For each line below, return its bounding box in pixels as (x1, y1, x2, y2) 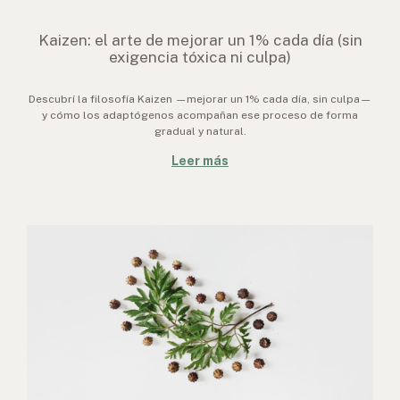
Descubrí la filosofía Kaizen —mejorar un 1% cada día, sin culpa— (29, 93, 371, 105)
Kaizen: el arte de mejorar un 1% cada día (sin (37, 31, 362, 49)
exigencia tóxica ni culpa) (109, 48, 291, 66)
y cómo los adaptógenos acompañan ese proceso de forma (42, 109, 358, 121)
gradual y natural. (154, 125, 246, 137)
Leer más (171, 154, 229, 168)
